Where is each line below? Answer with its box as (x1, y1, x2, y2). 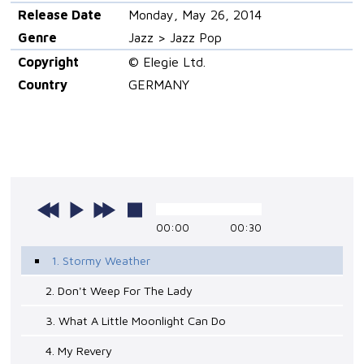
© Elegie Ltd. (128, 54, 206, 70)
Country (17, 77, 67, 93)
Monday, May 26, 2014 (128, 7, 262, 23)
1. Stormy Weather (51, 253, 151, 268)
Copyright (17, 54, 79, 70)
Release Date (17, 7, 102, 23)
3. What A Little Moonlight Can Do (45, 314, 227, 328)
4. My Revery (45, 344, 113, 358)
